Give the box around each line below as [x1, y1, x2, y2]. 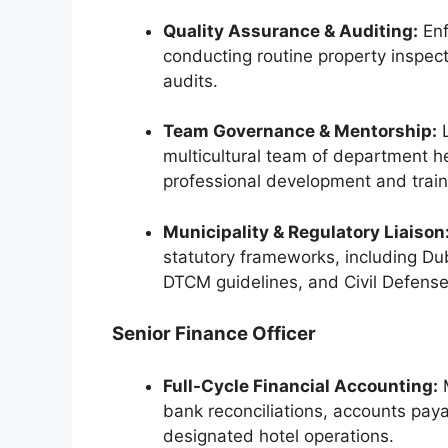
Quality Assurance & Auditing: [163, 20, 418, 41]
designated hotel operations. [163, 425, 394, 446]
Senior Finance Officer [112, 322, 316, 346]
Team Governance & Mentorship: [163, 121, 437, 142]
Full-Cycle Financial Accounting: [163, 375, 438, 396]
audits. [163, 70, 218, 91]
